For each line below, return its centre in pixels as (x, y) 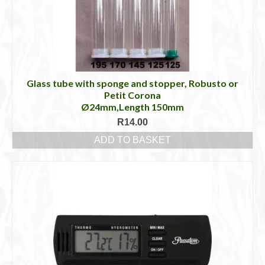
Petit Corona (132, 95)
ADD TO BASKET (132, 140)
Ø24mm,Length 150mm (132, 107)
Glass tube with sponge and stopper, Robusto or (132, 83)
